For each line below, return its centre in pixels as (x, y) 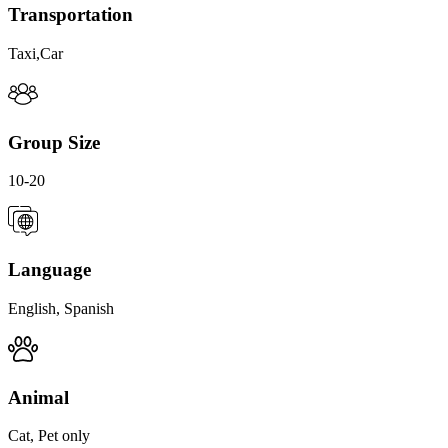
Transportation (70, 15)
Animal (38, 397)
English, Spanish (61, 308)
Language (49, 270)
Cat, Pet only (49, 436)
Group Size (54, 142)
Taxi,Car (35, 53)
